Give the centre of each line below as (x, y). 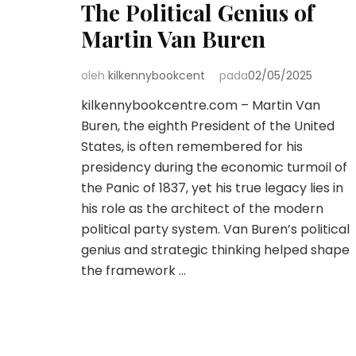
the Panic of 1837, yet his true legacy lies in (212, 188)
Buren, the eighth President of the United (208, 126)
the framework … (133, 271)
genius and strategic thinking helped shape (215, 250)
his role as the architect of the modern (202, 209)
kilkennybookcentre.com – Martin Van (201, 106)
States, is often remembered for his (192, 147)
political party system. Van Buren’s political (215, 230)
